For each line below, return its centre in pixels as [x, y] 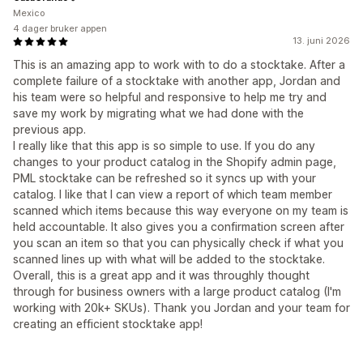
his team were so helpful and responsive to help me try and [170, 97]
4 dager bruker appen [60, 29]
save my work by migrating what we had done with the [158, 113]
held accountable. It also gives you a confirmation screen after [179, 227]
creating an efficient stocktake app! [108, 324]
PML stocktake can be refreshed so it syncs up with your [164, 178]
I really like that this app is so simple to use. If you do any [164, 146]
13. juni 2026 [321, 41]
